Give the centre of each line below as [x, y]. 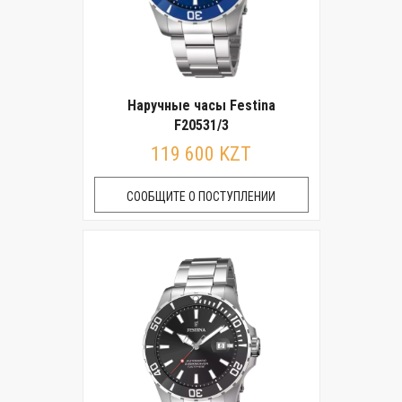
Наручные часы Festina [201, 105]
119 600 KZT [201, 154]
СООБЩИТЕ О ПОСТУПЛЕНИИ [201, 197]
